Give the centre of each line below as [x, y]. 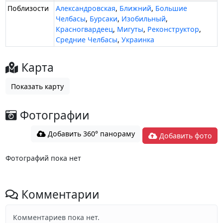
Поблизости [28, 8]
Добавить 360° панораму [90, 134]
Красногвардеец [85, 29]
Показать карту [38, 86]
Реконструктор [173, 29]
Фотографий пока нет [43, 158]
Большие [171, 8]
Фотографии [53, 115]
